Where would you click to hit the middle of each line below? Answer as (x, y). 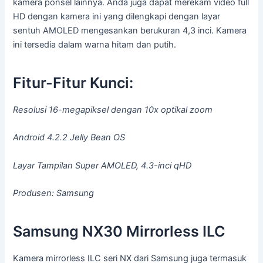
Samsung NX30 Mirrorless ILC (119, 232)
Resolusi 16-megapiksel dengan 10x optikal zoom (113, 109)
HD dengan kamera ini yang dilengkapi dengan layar (117, 16)
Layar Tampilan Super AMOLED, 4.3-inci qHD (104, 165)
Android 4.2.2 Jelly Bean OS (69, 138)
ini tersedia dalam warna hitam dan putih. (95, 44)
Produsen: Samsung (54, 193)
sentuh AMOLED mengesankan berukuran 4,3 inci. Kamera (130, 30)
